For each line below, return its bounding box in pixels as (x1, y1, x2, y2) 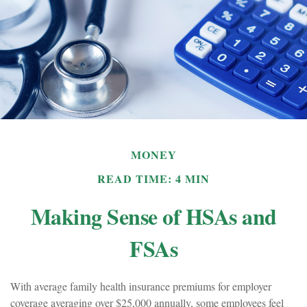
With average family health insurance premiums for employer (10, 279, 271, 293)
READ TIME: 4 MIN (97, 171, 210, 186)
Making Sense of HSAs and (30, 200, 277, 232)
